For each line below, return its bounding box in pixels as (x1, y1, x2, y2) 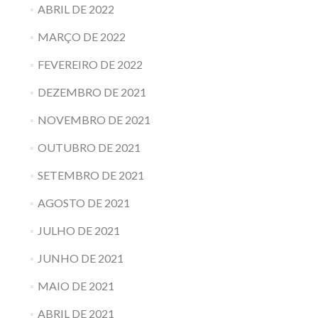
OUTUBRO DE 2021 (37, 141, 141, 154)
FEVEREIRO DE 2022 (37, 57, 143, 71)
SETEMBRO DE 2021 (37, 168, 144, 182)
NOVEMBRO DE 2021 (37, 113, 150, 126)
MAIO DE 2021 (37, 279, 114, 292)
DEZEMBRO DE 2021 (37, 85, 146, 99)
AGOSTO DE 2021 (37, 196, 130, 209)
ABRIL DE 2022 (37, 2, 114, 16)
